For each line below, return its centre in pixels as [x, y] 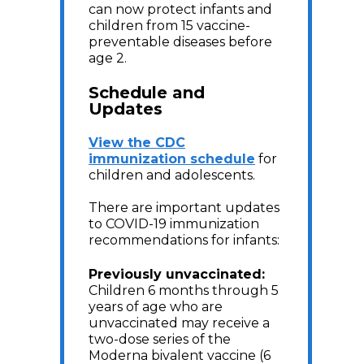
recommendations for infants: [186, 240]
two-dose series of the [160, 339]
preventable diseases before [180, 42]
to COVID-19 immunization [174, 224]
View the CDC [137, 143]
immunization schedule [172, 159]
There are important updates [184, 208]
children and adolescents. [175, 175]
